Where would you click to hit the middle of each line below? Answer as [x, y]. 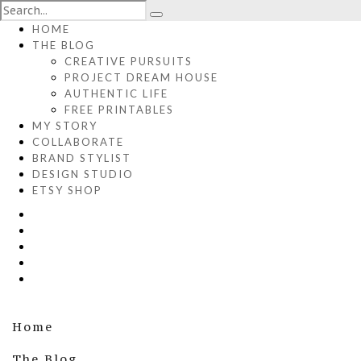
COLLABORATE [78, 142]
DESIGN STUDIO [83, 174]
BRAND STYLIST [82, 158]
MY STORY [65, 126]
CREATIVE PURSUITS [129, 61]
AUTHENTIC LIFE [116, 93]
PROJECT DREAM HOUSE [141, 77]
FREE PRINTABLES [119, 110]
